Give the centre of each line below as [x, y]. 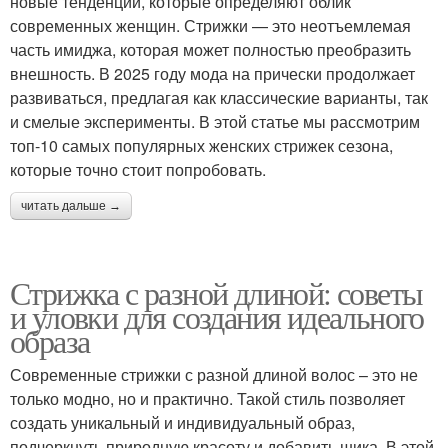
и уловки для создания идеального [217, 317]
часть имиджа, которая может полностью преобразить [210, 50]
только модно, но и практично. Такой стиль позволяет [207, 399]
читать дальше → [71, 206]
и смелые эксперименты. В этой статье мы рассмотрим [215, 122]
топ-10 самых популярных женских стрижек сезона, [201, 146]
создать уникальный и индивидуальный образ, [182, 423]
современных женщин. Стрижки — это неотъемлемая [210, 26]
